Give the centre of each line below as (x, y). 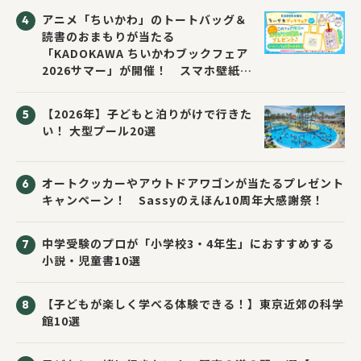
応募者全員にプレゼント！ (114, 87)
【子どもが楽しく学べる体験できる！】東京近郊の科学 (193, 303)
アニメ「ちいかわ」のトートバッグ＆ (145, 19)
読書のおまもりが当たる (108, 36)
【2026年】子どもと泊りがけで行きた (147, 113)
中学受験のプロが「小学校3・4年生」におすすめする (188, 243)
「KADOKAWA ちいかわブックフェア (145, 53)
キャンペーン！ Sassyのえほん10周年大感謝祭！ (183, 199)
